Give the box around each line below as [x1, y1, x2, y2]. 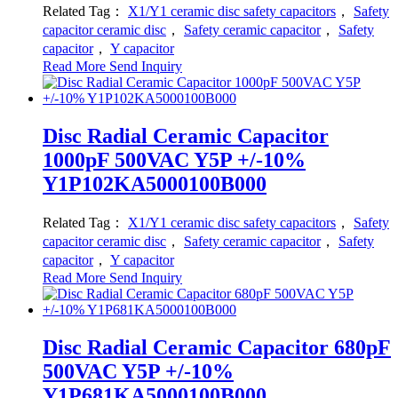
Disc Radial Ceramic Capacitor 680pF [43, 336, 391, 360]
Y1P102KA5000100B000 [43, 172, 267, 196]
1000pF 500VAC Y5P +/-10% [43, 148, 306, 172]
